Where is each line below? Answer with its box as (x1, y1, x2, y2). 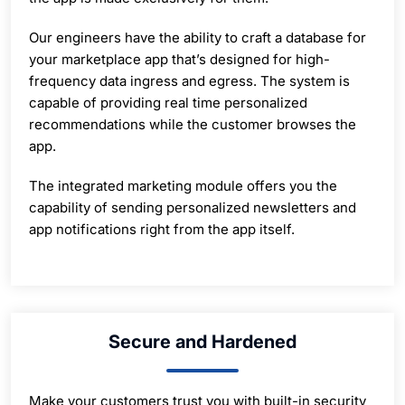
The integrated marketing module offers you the (29, 176, 337, 194)
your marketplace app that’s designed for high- (29, 50, 330, 68)
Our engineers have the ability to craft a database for (29, 28, 366, 46)
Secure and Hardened (108, 330, 297, 353)
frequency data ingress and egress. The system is (29, 71, 350, 89)
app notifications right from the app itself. (29, 220, 295, 238)
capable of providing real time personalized (29, 93, 307, 111)
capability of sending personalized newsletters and (29, 198, 356, 216)
